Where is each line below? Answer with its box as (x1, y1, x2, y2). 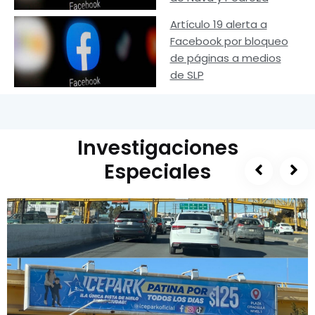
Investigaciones (77, 134, 238, 162)
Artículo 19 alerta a (169, 17, 267, 32)
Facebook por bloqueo (169, 34, 288, 49)
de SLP (169, 67, 204, 83)
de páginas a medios (169, 51, 281, 66)
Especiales (104, 157, 211, 186)
